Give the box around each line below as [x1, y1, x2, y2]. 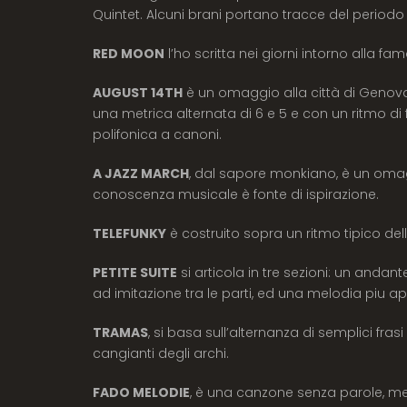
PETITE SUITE [93, 263, 177, 282]
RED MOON [93, 44, 164, 63]
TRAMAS [93, 323, 148, 342]
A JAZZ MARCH [93, 164, 189, 183]
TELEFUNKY [93, 223, 166, 243]
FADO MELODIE [93, 382, 190, 402]
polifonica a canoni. [93, 124, 222, 144]
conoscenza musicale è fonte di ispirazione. [93, 184, 379, 203]
